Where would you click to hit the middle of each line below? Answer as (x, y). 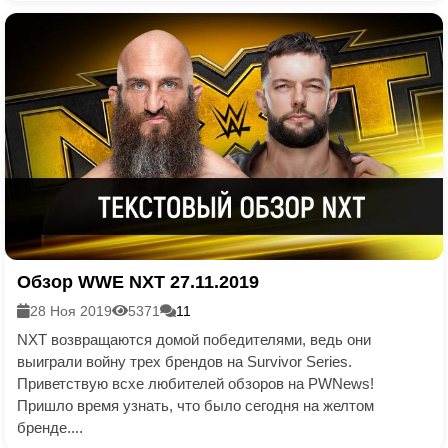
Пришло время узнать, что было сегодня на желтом (195, 405)
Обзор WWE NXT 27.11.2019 (138, 281)
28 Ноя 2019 (71, 310)
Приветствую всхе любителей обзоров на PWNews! (195, 383)
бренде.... (50, 427)
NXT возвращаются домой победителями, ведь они (194, 339)
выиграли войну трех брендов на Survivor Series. (184, 361)
